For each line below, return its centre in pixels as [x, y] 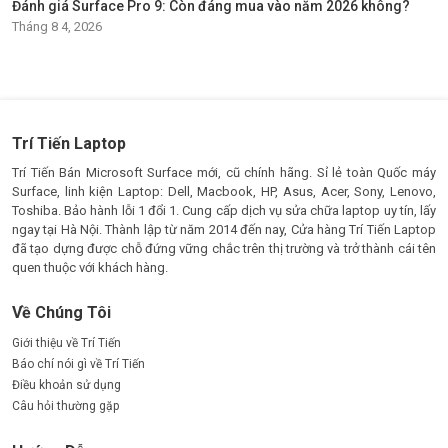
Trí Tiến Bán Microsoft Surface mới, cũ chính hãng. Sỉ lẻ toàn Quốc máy [224, 172]
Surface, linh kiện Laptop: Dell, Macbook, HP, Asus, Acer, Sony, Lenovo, [224, 191]
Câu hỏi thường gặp [65, 405]
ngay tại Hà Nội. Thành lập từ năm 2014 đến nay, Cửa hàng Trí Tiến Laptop [224, 229]
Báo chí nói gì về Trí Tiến [78, 363]
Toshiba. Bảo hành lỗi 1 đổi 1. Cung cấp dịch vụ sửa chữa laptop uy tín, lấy [224, 210]
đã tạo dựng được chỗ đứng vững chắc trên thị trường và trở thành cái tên [224, 248]
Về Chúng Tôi [61, 312]
